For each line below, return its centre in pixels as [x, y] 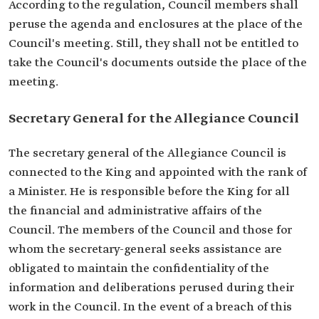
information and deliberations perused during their [151, 288]
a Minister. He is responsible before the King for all [149, 192]
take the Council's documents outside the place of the [158, 63]
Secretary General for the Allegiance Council [154, 119]
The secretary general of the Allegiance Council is [147, 153]
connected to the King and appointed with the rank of [158, 173]
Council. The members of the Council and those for [150, 230]
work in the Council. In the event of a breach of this [150, 307]
